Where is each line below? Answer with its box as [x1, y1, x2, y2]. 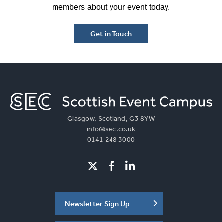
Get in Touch [90, 28, 132, 38]
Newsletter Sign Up [64, 198, 130, 208]
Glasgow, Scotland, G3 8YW [67, 113, 155, 123]
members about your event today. [52, 2, 170, 11]
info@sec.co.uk [86, 124, 136, 133]
